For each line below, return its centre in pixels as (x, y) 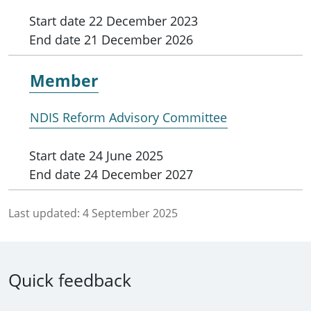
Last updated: (44, 213)
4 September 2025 (130, 213)
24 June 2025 (124, 156)
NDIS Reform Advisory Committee (128, 118)
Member (64, 81)
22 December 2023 (142, 21)
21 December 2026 (137, 40)
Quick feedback (70, 280)
